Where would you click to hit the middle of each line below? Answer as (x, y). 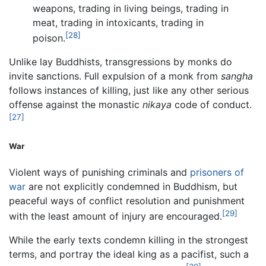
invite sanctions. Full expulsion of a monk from (115, 76)
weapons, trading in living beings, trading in (131, 9)
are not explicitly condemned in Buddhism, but (132, 187)
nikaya (157, 105)
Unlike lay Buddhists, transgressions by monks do (121, 62)
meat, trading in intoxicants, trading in (118, 23)
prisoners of (217, 172)
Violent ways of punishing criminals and (99, 172)
